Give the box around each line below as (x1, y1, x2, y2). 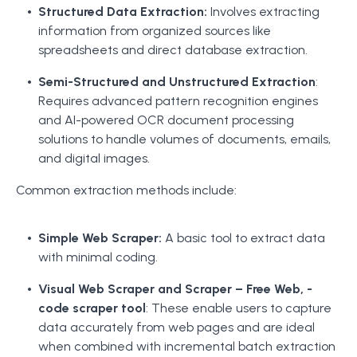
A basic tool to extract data (165, 230, 325, 245)
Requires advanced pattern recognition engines (38, 93, 318, 108)
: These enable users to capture (146, 300, 331, 316)
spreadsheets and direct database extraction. (38, 42, 308, 57)
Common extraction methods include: (16, 182, 237, 198)
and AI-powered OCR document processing (38, 112, 294, 127)
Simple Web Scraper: (38, 230, 165, 245)
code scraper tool (38, 300, 146, 316)
